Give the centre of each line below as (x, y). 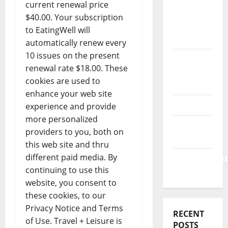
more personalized (62, 119)
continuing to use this (67, 170)
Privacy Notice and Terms (74, 208)
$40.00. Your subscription (74, 17)
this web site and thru (67, 144)
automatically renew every (76, 42)
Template (192, 85)
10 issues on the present (73, 55)
